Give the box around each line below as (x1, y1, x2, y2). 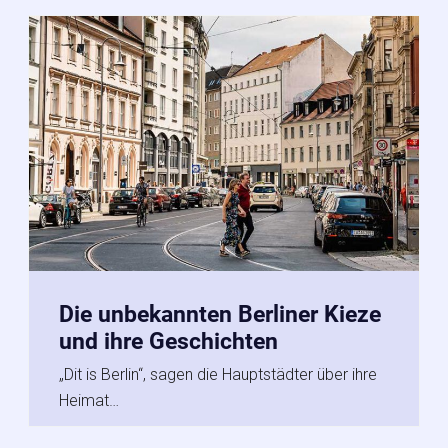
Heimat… (59, 391, 119, 411)
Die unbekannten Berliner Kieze (59, 301, 381, 329)
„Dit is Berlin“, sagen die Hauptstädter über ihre (59, 365, 377, 385)
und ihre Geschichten (59, 328, 278, 356)
